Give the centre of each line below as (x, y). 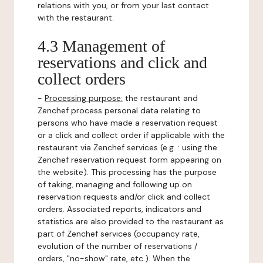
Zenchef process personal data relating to (119, 110)
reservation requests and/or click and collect (124, 197)
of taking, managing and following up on (115, 184)
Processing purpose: (84, 98)
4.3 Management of (101, 46)
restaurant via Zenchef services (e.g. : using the (127, 147)
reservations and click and (122, 63)
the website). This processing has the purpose (127, 172)
